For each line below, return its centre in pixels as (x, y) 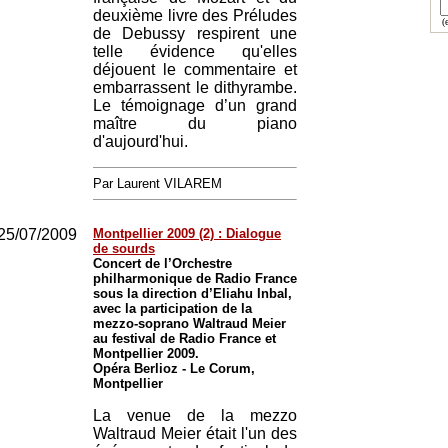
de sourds (124, 248)
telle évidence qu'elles (195, 51)
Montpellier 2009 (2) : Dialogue (187, 233)
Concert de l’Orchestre (162, 263)
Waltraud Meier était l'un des (195, 433)
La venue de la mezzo (195, 415)
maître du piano (195, 123)
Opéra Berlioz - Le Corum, (174, 368)
